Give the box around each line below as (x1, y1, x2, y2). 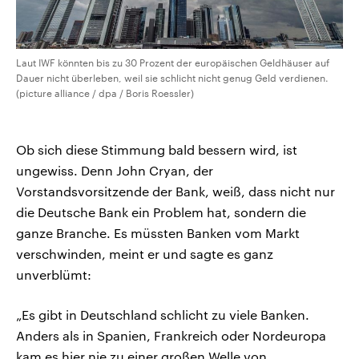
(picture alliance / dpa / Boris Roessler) (16, 87, 194, 99)
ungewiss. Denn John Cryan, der (16, 163, 213, 179)
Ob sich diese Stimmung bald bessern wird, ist (16, 142, 297, 158)
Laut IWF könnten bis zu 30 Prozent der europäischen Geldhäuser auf (16, 57, 329, 69)
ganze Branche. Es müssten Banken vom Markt (16, 225, 300, 241)
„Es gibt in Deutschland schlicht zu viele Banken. (16, 307, 309, 323)
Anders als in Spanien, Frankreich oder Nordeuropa (16, 328, 326, 344)
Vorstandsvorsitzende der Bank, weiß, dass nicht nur (16, 184, 335, 200)
